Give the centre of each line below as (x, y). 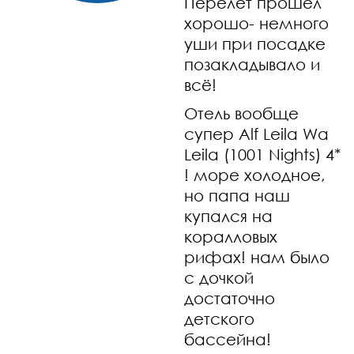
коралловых (231, 236)
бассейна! (228, 339)
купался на (229, 216)
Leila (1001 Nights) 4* (263, 154)
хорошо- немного (257, 23)
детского (220, 318)
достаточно (230, 298)
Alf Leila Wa (284, 134)
